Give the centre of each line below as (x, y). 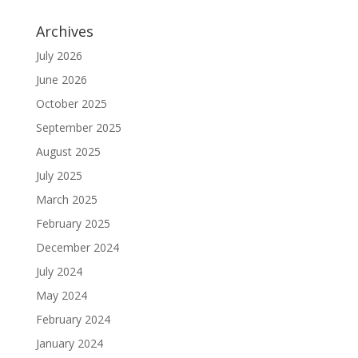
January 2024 (69, 343)
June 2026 (61, 80)
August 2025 (68, 151)
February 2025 (73, 223)
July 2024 (59, 271)
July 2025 (59, 175)
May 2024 (61, 295)
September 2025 (78, 127)
